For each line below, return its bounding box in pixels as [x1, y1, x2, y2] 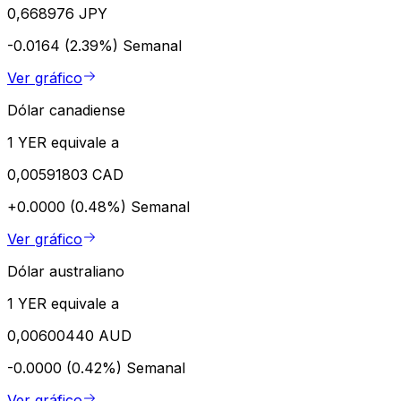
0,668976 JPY [7, 4, 107, 22]
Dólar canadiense [7, 100, 125, 119]
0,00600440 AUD [7, 326, 132, 345]
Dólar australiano [7, 261, 124, 280]
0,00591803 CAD [7, 165, 124, 183]
